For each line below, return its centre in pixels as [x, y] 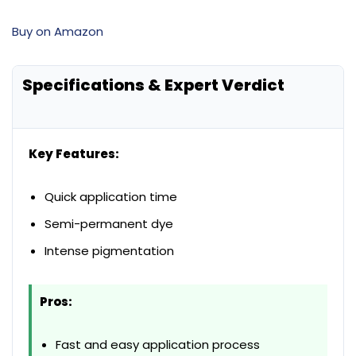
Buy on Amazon [58, 31]
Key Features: [74, 153]
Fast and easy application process [158, 344]
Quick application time [111, 196]
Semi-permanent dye [109, 223]
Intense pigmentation [109, 250]
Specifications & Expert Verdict [153, 85]
